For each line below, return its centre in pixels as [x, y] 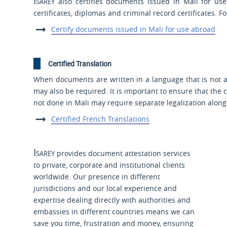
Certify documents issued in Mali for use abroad [133, 29]
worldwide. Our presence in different [97, 177]
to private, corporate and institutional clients [109, 165]
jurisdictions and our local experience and [105, 188]
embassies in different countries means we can [114, 212]
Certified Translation [80, 64]
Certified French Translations [100, 119]
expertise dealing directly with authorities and [112, 200]
